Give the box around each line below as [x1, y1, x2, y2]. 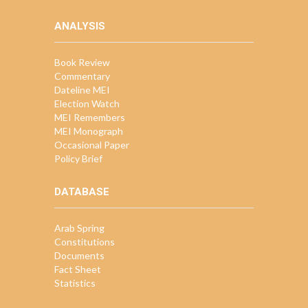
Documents [54, 250, 104, 261]
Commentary [54, 70, 110, 82]
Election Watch [54, 98, 120, 109]
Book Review [54, 56, 110, 68]
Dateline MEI [54, 84, 110, 96]
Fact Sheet [54, 263, 101, 275]
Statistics [54, 277, 96, 289]
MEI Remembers [54, 111, 125, 123]
